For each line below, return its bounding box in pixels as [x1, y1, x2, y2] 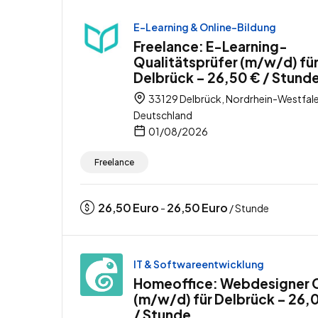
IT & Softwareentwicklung [133, 257, 264, 270]
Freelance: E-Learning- [133, 37, 287, 55]
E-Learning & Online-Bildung [133, 20, 276, 33]
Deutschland [133, 108, 192, 121]
